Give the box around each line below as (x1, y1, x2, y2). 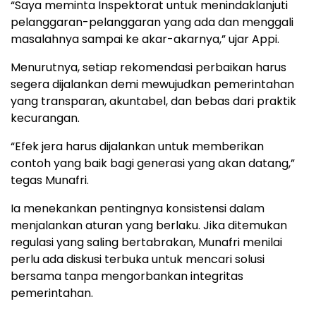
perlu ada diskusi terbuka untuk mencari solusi (11, 250, 265, 267)
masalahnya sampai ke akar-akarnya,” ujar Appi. (11, 30, 279, 47)
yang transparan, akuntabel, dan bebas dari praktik (11, 92, 296, 109)
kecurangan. (11, 109, 80, 126)
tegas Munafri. (11, 171, 89, 188)
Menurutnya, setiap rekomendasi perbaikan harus (11, 59, 286, 75)
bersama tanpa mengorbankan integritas (11, 267, 243, 284)
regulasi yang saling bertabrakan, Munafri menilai (11, 233, 282, 250)
